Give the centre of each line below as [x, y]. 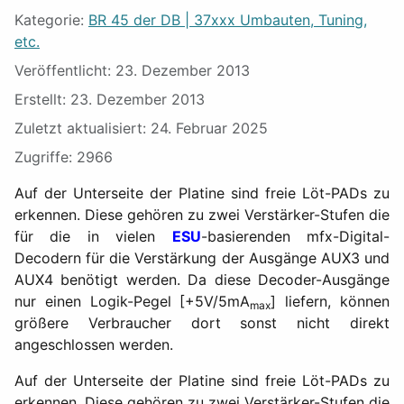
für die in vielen [93, 236]
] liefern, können [331, 301]
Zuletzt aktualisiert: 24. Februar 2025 [141, 128]
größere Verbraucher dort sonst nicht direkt [202, 323]
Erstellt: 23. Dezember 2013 [110, 99]
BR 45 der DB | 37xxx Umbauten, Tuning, [228, 20]
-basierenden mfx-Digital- [295, 236]
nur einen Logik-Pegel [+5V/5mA [133, 301]
